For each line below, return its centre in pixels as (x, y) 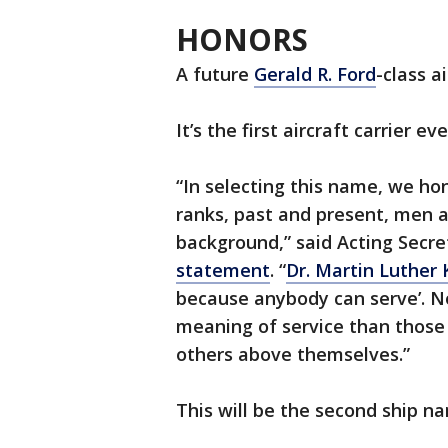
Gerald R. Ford (315, 74)
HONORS (242, 39)
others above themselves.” (293, 354)
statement (223, 270)
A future (215, 74)
